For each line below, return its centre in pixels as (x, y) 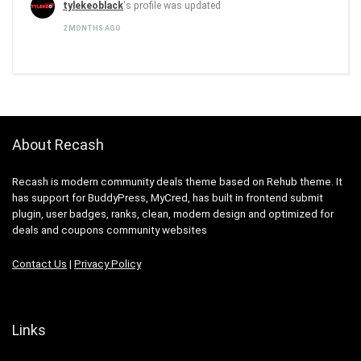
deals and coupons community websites (110, 230)
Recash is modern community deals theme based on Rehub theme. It (177, 182)
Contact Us (39, 264)
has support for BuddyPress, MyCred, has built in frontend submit (168, 198)
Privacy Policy (108, 264)
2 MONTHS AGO (92, 28)
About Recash (58, 145)
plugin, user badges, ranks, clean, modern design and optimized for (173, 214)
